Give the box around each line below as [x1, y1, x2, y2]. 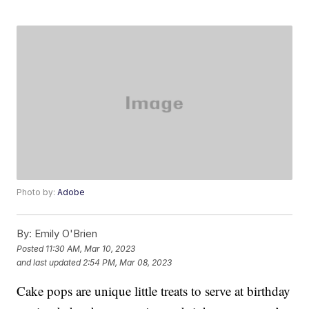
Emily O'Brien [32, 227, 98, 241]
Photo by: [17, 187, 58, 198]
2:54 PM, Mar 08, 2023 [83, 257, 172, 268]
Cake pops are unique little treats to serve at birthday [17, 282, 291, 300]
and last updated [17, 257, 81, 268]
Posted [17, 243, 46, 254]
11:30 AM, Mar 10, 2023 [46, 243, 136, 254]
